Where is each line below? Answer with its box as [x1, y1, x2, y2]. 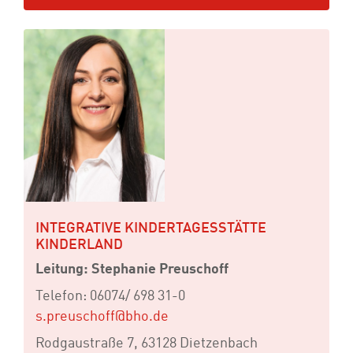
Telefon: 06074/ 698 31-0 [35, 289, 185, 303]
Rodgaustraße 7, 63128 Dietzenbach [35, 336, 258, 351]
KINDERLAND [35, 238, 123, 252]
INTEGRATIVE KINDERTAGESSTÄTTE [35, 221, 266, 236]
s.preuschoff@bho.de [35, 310, 169, 324]
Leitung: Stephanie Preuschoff [35, 262, 229, 277]
